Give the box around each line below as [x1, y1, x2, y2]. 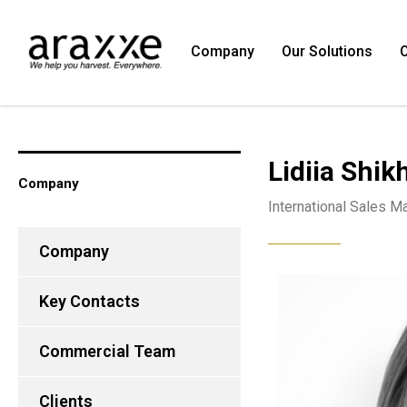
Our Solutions [282, 43, 372, 60]
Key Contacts [39, 292, 140, 311]
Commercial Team [39, 342, 175, 361]
